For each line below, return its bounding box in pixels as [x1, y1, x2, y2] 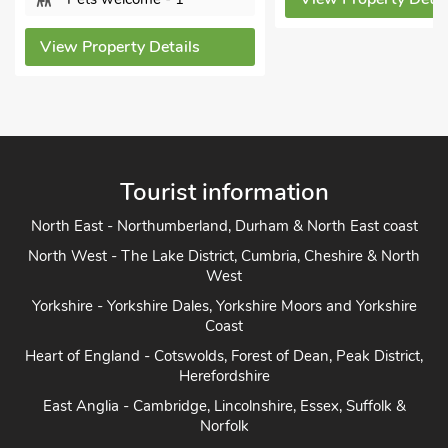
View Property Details [40, 36, 200, 58]
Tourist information [119, 176, 329, 208]
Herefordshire [178, 366, 270, 386]
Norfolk [199, 416, 249, 436]
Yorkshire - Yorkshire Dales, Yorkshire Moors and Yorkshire [31, 296, 417, 316]
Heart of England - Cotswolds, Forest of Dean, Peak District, [25, 346, 423, 366]
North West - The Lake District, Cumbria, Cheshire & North [28, 246, 420, 266]
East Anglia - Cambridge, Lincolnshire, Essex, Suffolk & [42, 396, 406, 416]
